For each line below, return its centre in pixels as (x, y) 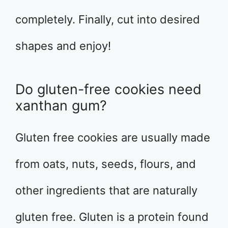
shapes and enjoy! (63, 46)
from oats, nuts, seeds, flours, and (106, 164)
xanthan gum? (61, 106)
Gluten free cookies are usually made (113, 138)
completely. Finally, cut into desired (108, 20)
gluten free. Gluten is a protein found (112, 217)
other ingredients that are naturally (106, 191)
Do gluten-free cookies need (108, 90)
